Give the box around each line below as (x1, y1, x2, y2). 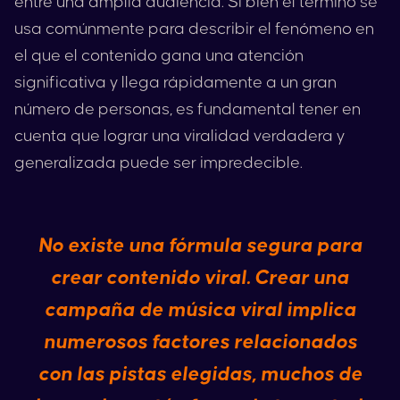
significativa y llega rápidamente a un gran (14, 74, 337, 91)
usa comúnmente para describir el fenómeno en (14, 21, 374, 37)
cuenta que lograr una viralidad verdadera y (14, 128, 345, 145)
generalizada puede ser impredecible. (14, 154, 303, 171)
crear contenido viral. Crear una (51, 268, 349, 288)
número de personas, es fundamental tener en (14, 101, 361, 118)
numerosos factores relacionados (43, 332, 357, 353)
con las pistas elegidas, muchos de (37, 364, 362, 385)
